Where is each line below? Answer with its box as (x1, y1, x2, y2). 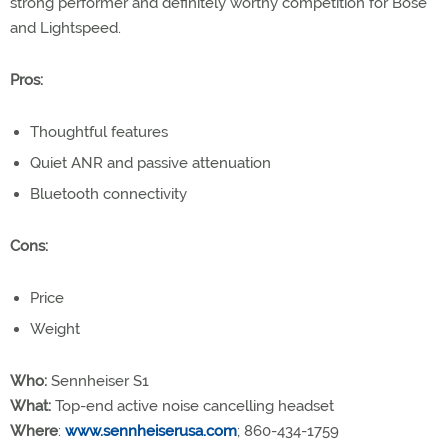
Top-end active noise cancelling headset (51, 397, 334, 415)
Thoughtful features (30, 123, 168, 141)
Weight (30, 320, 80, 338)
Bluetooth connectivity (30, 185, 187, 203)
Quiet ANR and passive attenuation (30, 154, 271, 172)
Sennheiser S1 (47, 372, 149, 390)
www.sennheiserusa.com (65, 422, 237, 440)
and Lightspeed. (10, 19, 121, 37)
